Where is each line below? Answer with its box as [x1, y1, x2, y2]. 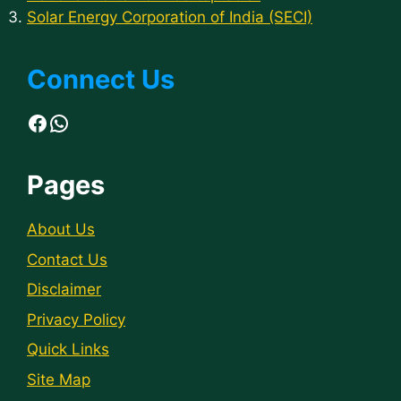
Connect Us [27, 64, 175, 96]
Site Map [27, 370, 90, 388]
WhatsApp [47, 108, 154, 135]
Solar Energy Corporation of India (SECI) [27, 8, 312, 27]
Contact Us [27, 250, 107, 269]
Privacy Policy [27, 310, 125, 328]
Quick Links [27, 340, 109, 359]
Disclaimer [27, 280, 101, 299]
